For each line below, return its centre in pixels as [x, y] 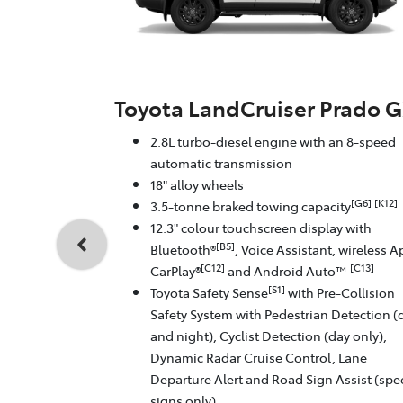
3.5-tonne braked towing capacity [251, 206]
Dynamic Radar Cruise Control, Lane [259, 358]
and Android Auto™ [287, 271]
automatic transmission [221, 163]
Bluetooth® [183, 250]
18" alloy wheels [197, 185]
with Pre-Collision [340, 293]
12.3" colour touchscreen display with [261, 228]
